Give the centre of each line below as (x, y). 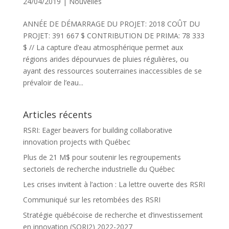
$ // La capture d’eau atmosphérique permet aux (103, 47)
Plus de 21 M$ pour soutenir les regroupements (102, 157)
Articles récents (57, 114)
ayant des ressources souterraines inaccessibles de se (112, 71)
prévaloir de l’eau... (53, 83)
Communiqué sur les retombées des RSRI (91, 200)
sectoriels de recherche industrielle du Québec (99, 169)
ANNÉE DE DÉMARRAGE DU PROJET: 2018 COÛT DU (111, 24)
